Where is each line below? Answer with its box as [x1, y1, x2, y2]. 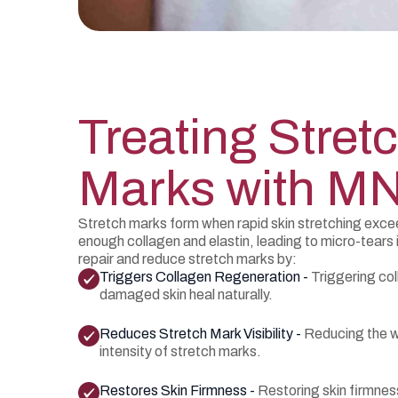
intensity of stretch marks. [99, 344, 261, 359]
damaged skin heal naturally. [99, 287, 273, 302]
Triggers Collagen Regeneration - [99, 269, 311, 284]
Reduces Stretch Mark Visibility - [99, 326, 304, 341]
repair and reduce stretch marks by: [78, 251, 297, 267]
